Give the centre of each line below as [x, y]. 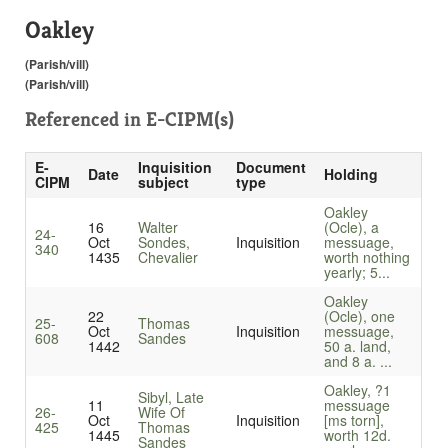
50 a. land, [357, 346]
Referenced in [85, 120]
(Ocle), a [351, 227]
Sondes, [163, 242]
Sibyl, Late [170, 397]
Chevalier [167, 257]
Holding [350, 174]
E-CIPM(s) [190, 120]
